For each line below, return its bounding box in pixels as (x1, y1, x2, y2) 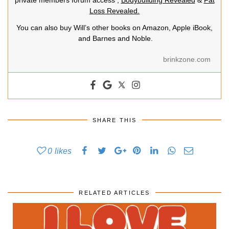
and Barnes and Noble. (76, 34, 153, 43)
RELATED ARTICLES (79, 190, 150, 196)
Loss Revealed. (89, 7, 140, 15)
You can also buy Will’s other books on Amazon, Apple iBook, (16, 24, 213, 32)
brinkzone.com (163, 55, 211, 64)
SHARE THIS (92, 117, 137, 124)
